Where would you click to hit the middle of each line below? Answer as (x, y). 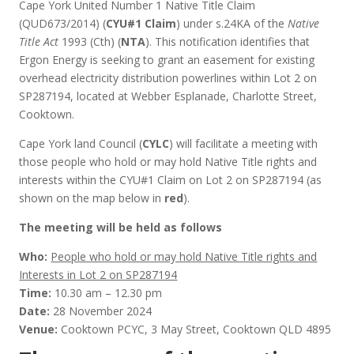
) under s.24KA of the (232, 23)
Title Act (39, 41)
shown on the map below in (92, 198)
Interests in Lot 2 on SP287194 (98, 275)
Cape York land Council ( (81, 143)
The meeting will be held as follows (121, 227)
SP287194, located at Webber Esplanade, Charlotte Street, (168, 96)
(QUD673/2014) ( (63, 23)
